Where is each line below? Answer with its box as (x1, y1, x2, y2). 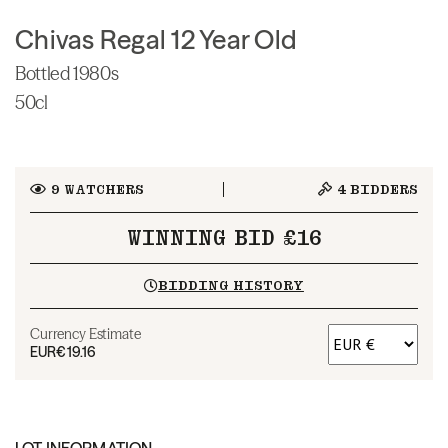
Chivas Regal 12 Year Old (15, 23, 297, 56)
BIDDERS (346, 180, 418, 198)
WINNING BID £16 (126, 225, 322, 250)
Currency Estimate (30, 324, 141, 343)
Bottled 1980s (15, 61, 119, 85)
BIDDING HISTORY (157, 276, 304, 294)
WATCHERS (59, 180, 144, 198)
